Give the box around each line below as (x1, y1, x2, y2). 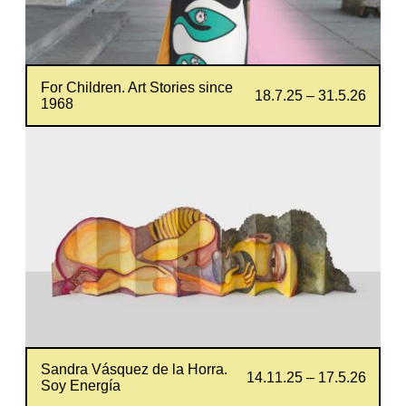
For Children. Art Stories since (40, 79, 233, 95)
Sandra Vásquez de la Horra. (40, 362, 227, 378)
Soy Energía (40, 378, 121, 394)
